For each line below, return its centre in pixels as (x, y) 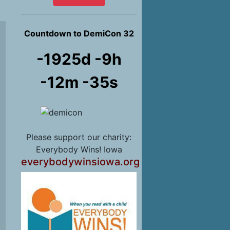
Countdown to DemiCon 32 (79, 33)
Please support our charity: (79, 137)
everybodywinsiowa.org (80, 162)
